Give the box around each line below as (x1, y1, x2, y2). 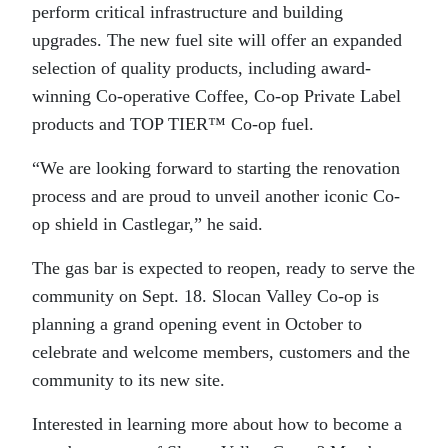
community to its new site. (32, 370, 225, 390)
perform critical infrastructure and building (32, 2, 343, 22)
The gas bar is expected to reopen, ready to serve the (32, 258, 415, 278)
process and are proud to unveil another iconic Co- (32, 186, 400, 206)
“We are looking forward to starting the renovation (32, 158, 400, 178)
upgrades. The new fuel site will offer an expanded (32, 30, 402, 50)
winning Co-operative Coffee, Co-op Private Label (32, 86, 401, 106)
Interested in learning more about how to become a (32, 414, 402, 434)
